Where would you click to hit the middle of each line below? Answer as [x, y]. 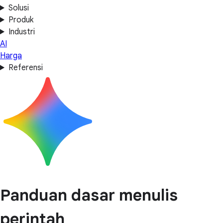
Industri [21, 32]
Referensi [25, 68]
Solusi [18, 8]
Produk [21, 20]
